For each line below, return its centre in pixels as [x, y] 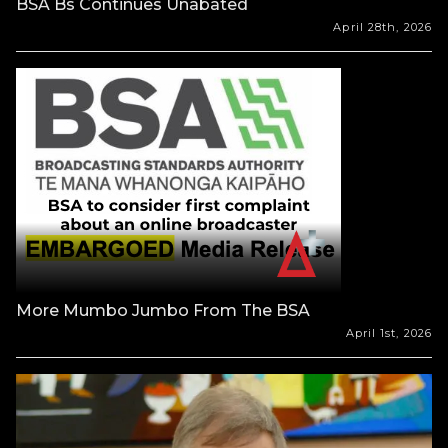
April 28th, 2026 [382, 26]
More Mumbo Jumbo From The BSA [163, 310]
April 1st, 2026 [388, 332]
